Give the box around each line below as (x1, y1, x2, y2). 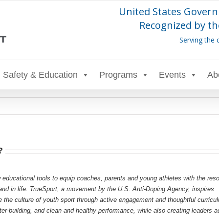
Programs (99, 70, 137, 80)
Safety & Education (3, 70, 78, 80)
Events (159, 70, 186, 80)
